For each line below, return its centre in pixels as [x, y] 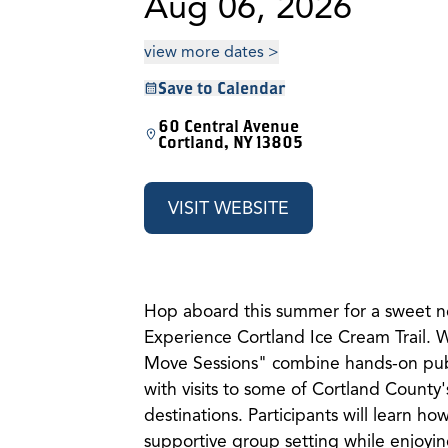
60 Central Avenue [228, 126]
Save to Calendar [221, 88]
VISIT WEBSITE [228, 208]
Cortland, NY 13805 [230, 142]
